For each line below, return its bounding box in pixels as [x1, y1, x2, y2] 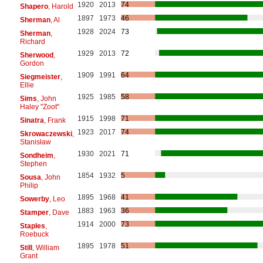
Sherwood [19, 50, 53, 59]
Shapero [19, 2, 48, 11]
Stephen [19, 159, 47, 168]
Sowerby [19, 194, 49, 203]
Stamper [19, 208, 49, 217]
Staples [19, 221, 45, 230]
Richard [19, 37, 45, 46]
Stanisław [19, 137, 51, 146]
